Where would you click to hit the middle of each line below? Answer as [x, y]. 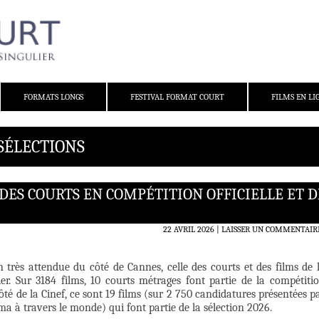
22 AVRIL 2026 [189, 230]
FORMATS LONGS [53, 97]
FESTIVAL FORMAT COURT [177, 97]
